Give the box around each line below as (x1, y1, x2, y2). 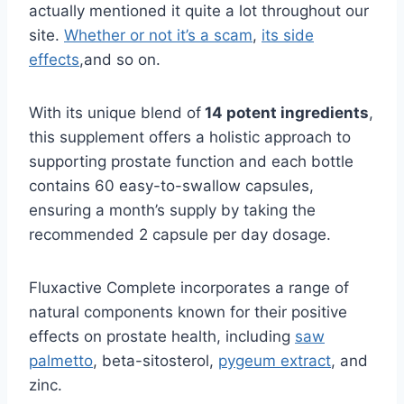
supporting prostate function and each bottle (29, 151, 353, 170)
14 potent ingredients (201, 103, 369, 122)
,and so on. (79, 50, 161, 69)
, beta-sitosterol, (93, 351, 218, 370)
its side (262, 25, 314, 44)
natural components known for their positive (29, 302, 347, 321)
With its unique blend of (29, 103, 201, 122)
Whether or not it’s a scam (64, 25, 252, 44)
